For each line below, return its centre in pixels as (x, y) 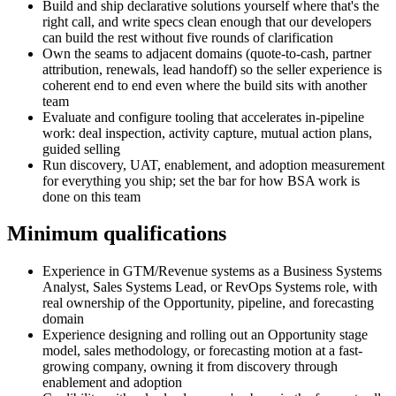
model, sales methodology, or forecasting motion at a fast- (202, 351)
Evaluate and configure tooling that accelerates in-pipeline (203, 117)
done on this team (91, 196)
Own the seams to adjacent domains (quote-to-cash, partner (207, 53)
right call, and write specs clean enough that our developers (207, 21)
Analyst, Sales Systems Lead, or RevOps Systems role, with (210, 287)
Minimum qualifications (117, 234)
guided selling (81, 148)
